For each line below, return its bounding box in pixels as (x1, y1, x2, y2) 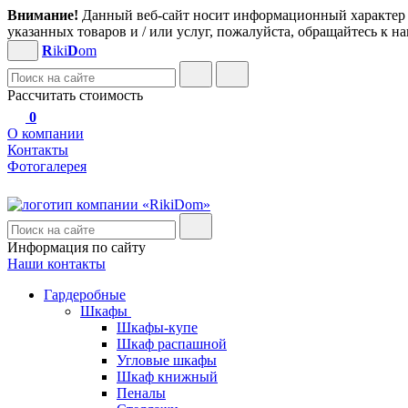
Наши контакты (7, 256, 106, 271)
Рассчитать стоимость (7, 87, 143, 103)
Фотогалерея (7, 158, 87, 174)
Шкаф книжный (117, 369, 218, 384)
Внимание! (7, 7, 78, 23)
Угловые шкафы (117, 352, 217, 368)
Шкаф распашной (117, 336, 227, 352)
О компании (7, 126, 84, 141)
